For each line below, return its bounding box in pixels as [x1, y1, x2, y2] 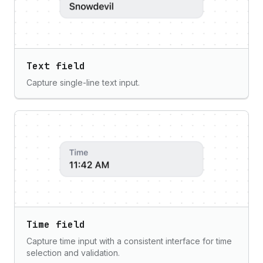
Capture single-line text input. [26, 77, 140, 87]
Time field [26, 218, 85, 231]
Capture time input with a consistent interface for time [26, 236, 232, 246]
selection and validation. [26, 248, 120, 258]
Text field [26, 60, 85, 72]
